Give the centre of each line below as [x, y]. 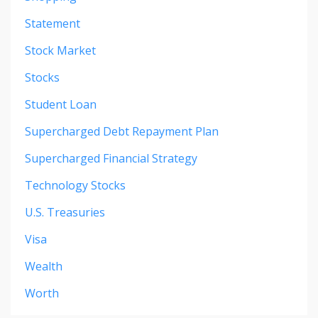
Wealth [44, 266]
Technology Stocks [75, 185]
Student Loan [61, 104]
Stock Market [60, 50]
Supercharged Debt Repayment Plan [122, 131]
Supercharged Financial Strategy [111, 158]
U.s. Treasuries [65, 212]
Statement [53, 23]
